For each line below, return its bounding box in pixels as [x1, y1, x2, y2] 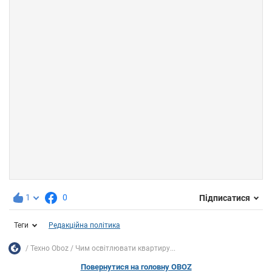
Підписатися [199, 192, 250, 203]
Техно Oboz [30, 243, 69, 253]
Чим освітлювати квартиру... [75, 243, 175, 253]
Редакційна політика [49, 221, 120, 230]
